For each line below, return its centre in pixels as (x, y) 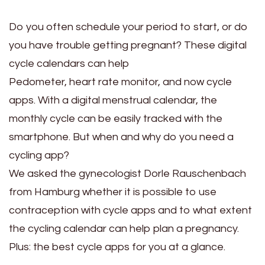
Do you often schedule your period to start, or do (128, 27)
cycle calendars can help (69, 64)
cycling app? (39, 156)
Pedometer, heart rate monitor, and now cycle (120, 82)
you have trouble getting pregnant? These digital (128, 46)
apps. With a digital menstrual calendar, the (113, 101)
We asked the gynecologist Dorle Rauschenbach (127, 174)
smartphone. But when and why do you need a (121, 137)
